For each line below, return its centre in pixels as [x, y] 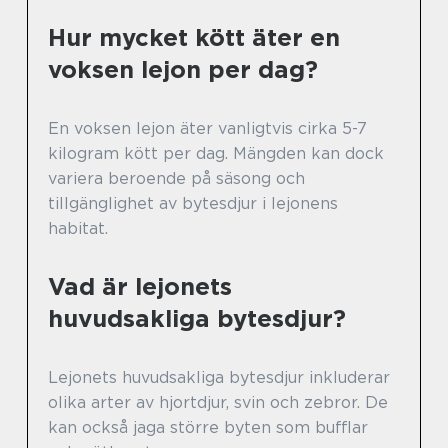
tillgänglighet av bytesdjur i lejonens [193, 203]
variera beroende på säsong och [176, 178]
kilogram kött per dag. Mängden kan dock [216, 153]
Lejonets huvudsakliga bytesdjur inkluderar [219, 377]
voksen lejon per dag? [183, 69]
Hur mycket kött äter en [194, 37]
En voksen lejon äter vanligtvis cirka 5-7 [207, 128]
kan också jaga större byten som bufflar [208, 427]
